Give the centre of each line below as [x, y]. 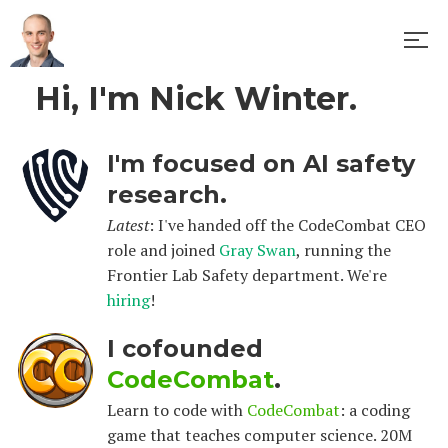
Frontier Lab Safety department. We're [246, 275]
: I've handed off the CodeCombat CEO [287, 225]
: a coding [374, 410]
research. [166, 194]
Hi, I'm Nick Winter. [196, 98]
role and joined [162, 250]
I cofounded [184, 348]
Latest [127, 225]
